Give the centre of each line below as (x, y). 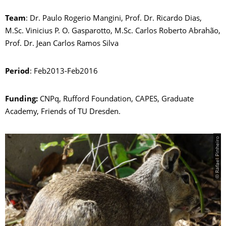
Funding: (22, 99)
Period (17, 72)
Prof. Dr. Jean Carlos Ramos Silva (62, 44)
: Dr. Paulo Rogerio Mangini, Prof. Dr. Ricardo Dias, (114, 19)
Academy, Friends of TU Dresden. (63, 112)
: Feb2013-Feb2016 (64, 72)
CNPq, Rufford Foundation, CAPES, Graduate (117, 99)
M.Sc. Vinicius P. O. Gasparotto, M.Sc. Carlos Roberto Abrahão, (113, 31)
